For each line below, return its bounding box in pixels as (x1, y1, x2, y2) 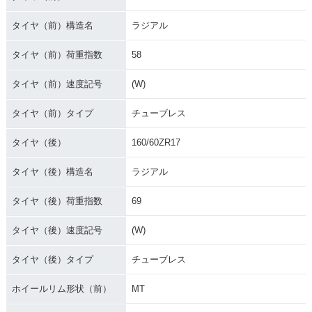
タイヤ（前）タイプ (11, 107, 93, 118)
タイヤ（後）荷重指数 (11, 195, 102, 206)
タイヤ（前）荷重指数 (11, 49, 102, 60)
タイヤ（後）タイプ (11, 253, 93, 265)
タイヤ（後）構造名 (11, 166, 93, 177)
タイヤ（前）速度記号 (11, 78, 102, 89)
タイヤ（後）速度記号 (11, 224, 102, 235)
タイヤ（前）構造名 (11, 19, 93, 31)
